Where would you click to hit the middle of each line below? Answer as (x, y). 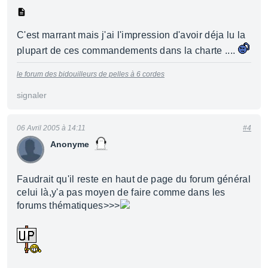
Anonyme (70, 144)
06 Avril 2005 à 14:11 (51, 128)
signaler (32, 95)
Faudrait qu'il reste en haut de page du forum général (134, 179)
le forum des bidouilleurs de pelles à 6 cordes (91, 74)
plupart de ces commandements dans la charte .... (127, 51)
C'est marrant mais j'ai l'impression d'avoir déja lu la (131, 35)
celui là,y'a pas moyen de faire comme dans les (121, 192)
